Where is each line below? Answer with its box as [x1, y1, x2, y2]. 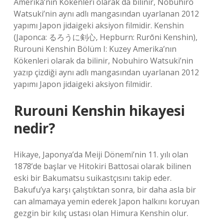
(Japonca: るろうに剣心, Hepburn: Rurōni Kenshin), [14, 32, 197, 43]
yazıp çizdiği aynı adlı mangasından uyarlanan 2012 [14, 67, 199, 78]
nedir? [14, 119, 55, 137]
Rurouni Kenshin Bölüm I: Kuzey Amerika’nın [14, 44, 176, 54]
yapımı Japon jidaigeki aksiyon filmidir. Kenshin [14, 20, 184, 31]
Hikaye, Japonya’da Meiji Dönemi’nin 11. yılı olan [14, 149, 188, 160]
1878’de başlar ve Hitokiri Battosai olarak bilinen [14, 161, 191, 172]
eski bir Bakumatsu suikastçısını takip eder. [14, 173, 172, 183]
